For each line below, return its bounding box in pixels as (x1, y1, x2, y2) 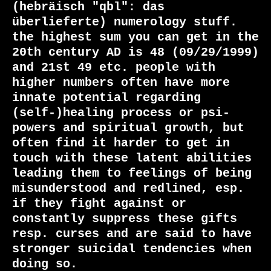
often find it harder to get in (12, 137, 230, 150)
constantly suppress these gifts (12, 212, 237, 226)
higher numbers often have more (12, 76, 230, 90)
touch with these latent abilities (12, 152, 252, 165)
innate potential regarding (12, 91, 201, 105)
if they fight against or (12, 197, 186, 211)
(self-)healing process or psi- (12, 106, 230, 120)
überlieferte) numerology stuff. (12, 16, 237, 29)
